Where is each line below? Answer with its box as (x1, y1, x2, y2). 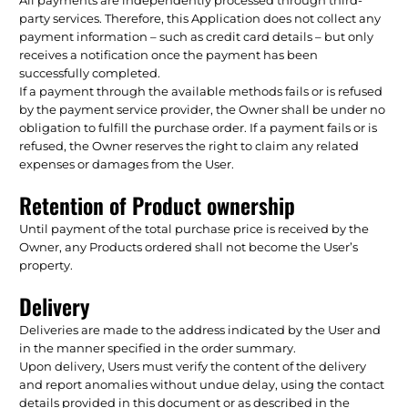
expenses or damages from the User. (19, 156, 235, 171)
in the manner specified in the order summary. (19, 340, 297, 355)
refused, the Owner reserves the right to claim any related (19, 138, 360, 153)
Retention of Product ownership (19, 188, 296, 221)
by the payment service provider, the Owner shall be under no (19, 101, 386, 117)
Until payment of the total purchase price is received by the (19, 220, 370, 236)
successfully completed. (19, 65, 161, 80)
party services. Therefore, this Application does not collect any (19, 10, 382, 25)
